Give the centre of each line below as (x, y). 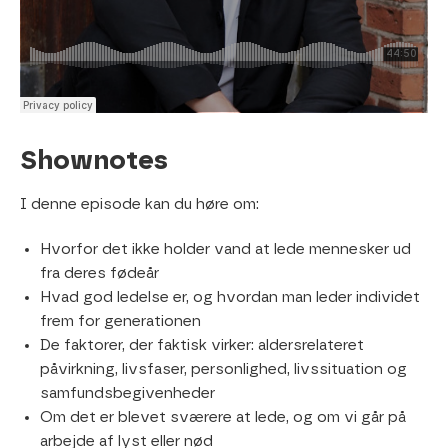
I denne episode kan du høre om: (139, 205)
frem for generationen (120, 321)
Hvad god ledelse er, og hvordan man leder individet (230, 297)
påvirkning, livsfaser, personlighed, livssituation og (223, 369)
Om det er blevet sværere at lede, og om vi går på (223, 417)
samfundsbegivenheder (127, 393)
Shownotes (94, 160)
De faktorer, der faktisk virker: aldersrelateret (202, 345)
